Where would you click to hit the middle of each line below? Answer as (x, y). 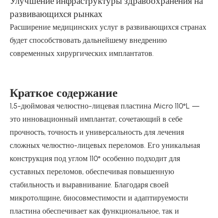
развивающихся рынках (56, 14)
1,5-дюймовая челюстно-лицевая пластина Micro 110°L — (105, 106)
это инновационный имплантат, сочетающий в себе (96, 119)
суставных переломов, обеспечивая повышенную (92, 172)
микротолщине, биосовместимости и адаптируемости (99, 198)
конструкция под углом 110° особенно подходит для (95, 158)
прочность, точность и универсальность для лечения (97, 132)
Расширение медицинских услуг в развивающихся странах (108, 27)
